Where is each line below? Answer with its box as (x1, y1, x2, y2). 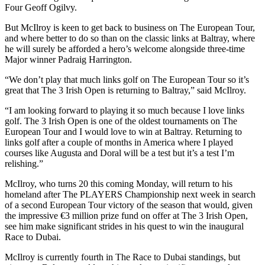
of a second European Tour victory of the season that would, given (5, 199, 253, 210)
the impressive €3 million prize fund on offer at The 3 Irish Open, (5, 210, 248, 221)
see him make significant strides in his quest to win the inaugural (5, 221, 244, 231)
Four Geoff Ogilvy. (5, 2, 77, 12)
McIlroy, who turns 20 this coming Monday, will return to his (5, 178, 232, 189)
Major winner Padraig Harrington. (5, 54, 132, 64)
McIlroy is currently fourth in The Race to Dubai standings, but (5, 251, 240, 262)
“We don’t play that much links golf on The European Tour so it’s (5, 74, 249, 85)
